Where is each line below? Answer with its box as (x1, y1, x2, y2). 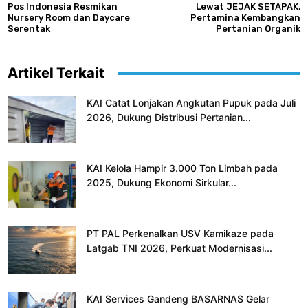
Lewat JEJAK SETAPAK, (195, 1, 300, 12)
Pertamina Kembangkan (190, 12, 300, 23)
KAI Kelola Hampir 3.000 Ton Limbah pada (87, 162, 278, 175)
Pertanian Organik (215, 23, 300, 34)
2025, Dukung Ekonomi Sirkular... (87, 177, 236, 189)
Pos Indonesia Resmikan (8, 1, 118, 12)
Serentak (8, 23, 50, 34)
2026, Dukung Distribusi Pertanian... (87, 111, 251, 124)
